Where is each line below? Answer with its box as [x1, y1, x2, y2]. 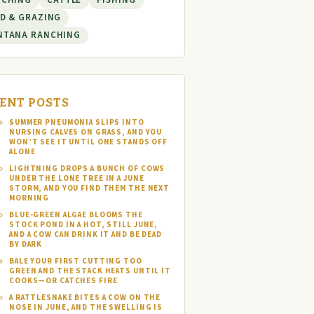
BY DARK [9, 239, 43, 250]
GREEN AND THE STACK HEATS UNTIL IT [9, 266, 171, 277]
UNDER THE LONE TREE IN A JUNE [9, 173, 144, 184]
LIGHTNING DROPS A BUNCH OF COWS [9, 163, 165, 175]
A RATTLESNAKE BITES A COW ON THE [9, 292, 161, 303]
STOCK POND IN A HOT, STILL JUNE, [9, 219, 158, 231]
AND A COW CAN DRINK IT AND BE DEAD [9, 229, 162, 240]
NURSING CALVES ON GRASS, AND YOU [9, 127, 163, 138]
